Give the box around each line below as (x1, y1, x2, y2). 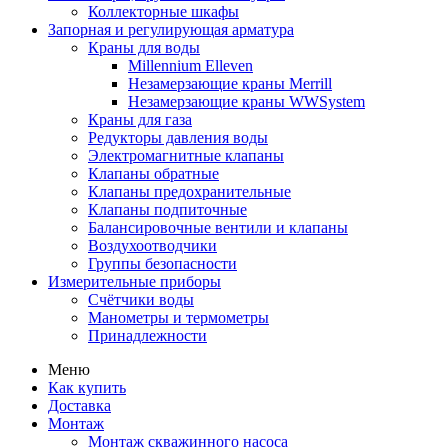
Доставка (48, 397, 111, 414)
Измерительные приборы (48, 273, 221, 290)
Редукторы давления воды (88, 129, 268, 146)
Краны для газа (88, 111, 192, 128)
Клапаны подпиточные (88, 201, 247, 218)
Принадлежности (88, 327, 207, 344)
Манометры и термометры (88, 309, 269, 326)
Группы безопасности (88, 255, 237, 272)
